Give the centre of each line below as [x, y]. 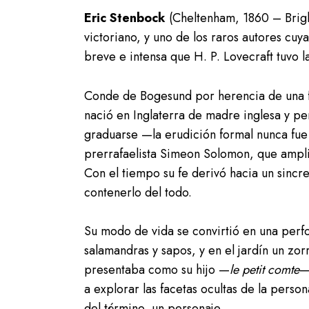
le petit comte [265, 269]
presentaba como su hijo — [157, 269]
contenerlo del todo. [138, 192]
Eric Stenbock [125, 18]
